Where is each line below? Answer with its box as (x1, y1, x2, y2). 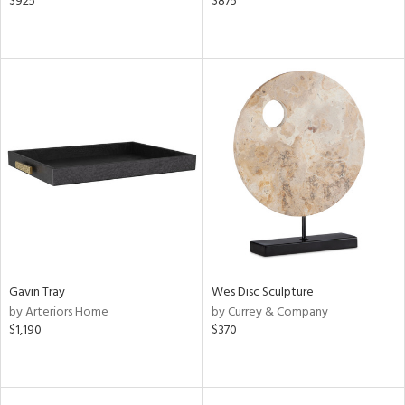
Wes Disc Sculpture (211, 282, 314, 303)
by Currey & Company (211, 302, 328, 323)
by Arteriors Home (9, 302, 108, 323)
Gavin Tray (9, 282, 65, 303)
